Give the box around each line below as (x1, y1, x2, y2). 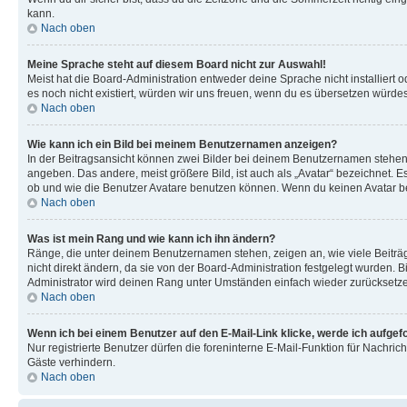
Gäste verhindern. (27, 355, 115, 369)
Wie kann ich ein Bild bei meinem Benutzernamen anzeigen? (27, 137, 337, 151)
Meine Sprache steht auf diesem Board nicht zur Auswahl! (27, 57, 326, 71)
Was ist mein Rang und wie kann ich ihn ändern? (27, 232, 275, 245)
